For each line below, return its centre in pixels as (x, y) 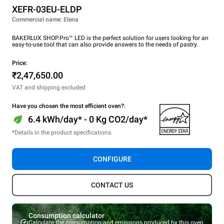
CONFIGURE (112, 159)
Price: (19, 63)
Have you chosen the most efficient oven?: (69, 106)
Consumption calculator (66, 215)
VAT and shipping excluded (49, 87)
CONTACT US (112, 185)
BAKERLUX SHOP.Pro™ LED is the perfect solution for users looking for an (110, 38)
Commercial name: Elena (45, 19)
